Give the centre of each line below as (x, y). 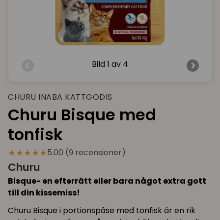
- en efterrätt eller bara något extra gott (121, 181)
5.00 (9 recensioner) (86, 152)
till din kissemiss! (44, 193)
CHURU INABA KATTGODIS (60, 97)
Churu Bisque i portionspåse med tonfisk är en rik (102, 211)
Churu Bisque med (82, 114)
